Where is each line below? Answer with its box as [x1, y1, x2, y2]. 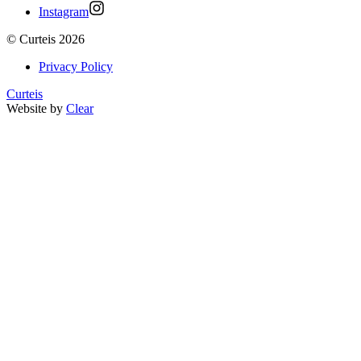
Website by [6, 102, 66, 116]
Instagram [39, 5, 89, 19]
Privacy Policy [39, 60, 113, 74]
